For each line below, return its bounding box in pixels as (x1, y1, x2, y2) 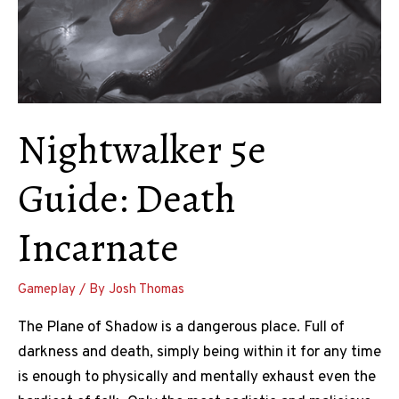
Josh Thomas (109, 281, 184, 299)
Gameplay (18, 281, 76, 299)
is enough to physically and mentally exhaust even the (18, 368, 376, 388)
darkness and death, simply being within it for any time (18, 343, 381, 363)
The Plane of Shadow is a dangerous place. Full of (18, 318, 345, 338)
